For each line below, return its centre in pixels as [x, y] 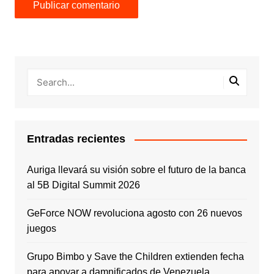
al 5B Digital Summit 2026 [83, 185]
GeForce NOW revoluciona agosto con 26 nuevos [134, 213]
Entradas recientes [76, 139]
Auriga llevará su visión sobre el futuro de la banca [136, 170]
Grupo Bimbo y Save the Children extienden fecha [135, 257]
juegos [41, 228]
